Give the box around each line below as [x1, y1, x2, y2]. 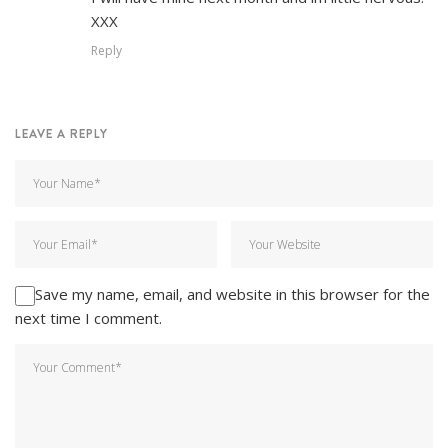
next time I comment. [15, 307, 162, 328]
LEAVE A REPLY [15, 124, 108, 142]
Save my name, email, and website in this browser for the [35, 283, 430, 304]
